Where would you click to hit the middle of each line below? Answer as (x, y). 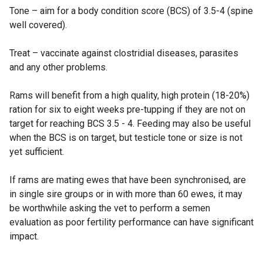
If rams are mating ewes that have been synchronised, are (128, 180)
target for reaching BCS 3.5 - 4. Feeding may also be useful (130, 124)
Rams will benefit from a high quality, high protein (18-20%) (129, 96)
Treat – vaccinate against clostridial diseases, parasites (124, 53)
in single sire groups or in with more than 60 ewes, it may (126, 194)
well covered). (38, 25)
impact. (24, 237)
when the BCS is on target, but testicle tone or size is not (126, 138)
